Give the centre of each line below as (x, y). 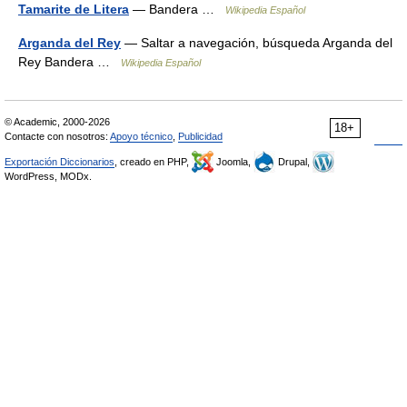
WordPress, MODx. (48, 176)
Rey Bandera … (69, 62)
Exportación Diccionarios (60, 162)
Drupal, (294, 162)
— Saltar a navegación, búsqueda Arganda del (257, 43)
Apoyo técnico (141, 136)
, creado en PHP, (153, 162)
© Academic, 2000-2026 (57, 122)
